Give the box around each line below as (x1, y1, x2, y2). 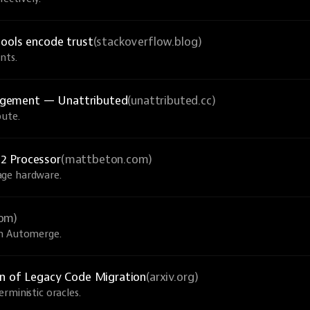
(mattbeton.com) (60, 152, 152, 167)
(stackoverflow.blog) (93, 35, 202, 49)
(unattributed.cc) (127, 93, 216, 108)
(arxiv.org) (146, 270, 199, 284)
